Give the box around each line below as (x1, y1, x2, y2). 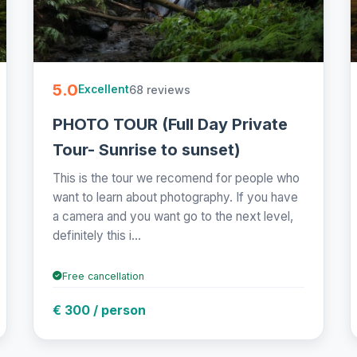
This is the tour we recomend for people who (53, 170, 300, 186)
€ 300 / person (53, 301, 147, 318)
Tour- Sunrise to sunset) (53, 139, 241, 159)
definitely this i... (53, 227, 142, 243)
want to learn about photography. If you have (53, 189, 299, 205)
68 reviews (129, 82, 191, 96)
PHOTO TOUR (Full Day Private (53, 114, 288, 134)
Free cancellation (62, 269, 145, 282)
